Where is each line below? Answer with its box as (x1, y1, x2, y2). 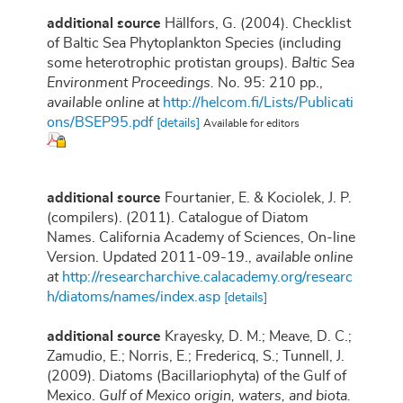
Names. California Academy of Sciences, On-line (47, 230, 355, 246)
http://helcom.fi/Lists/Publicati (163, 95, 354, 111)
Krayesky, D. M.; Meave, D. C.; (165, 329, 352, 345)
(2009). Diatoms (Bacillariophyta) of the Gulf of (47, 369, 346, 384)
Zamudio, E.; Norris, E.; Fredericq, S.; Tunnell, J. (47, 349, 345, 364)
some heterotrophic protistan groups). (47, 56, 291, 71)
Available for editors (203, 119, 300, 130)
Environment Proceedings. (47, 76, 214, 91)
